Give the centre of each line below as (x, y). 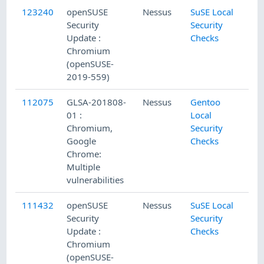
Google (82, 141)
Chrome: (84, 154)
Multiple (84, 167)
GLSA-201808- (97, 102)
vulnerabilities (95, 180)
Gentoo (206, 102)
